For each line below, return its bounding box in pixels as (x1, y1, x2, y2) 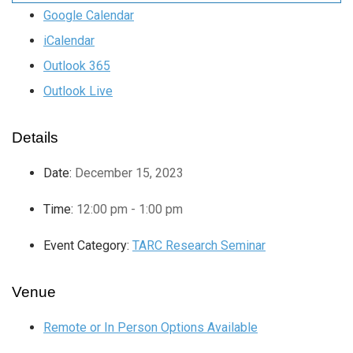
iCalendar (43, 32, 95, 48)
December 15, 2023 (75, 165, 184, 180)
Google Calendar (43, 7, 134, 23)
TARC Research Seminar (132, 237, 266, 253)
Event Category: (43, 237, 129, 253)
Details (12, 128, 58, 146)
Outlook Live (43, 83, 113, 98)
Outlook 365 (43, 58, 110, 73)
